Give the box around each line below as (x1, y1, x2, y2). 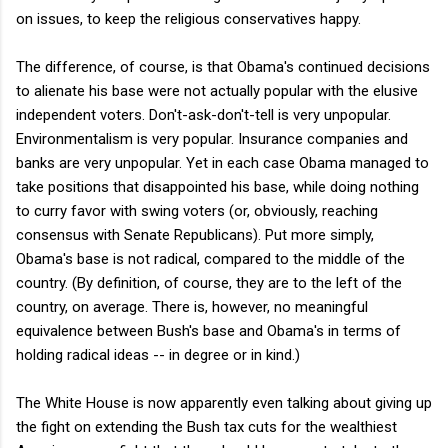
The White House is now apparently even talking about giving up (16, 393, 432, 412)
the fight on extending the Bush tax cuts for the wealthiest (16, 417, 397, 436)
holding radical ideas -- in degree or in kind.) (16, 345, 300, 364)
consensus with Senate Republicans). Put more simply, (16, 225, 374, 244)
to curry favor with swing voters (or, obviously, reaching (16, 201, 378, 220)
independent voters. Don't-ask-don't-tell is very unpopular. (16, 105, 391, 124)
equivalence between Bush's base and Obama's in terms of (16, 321, 401, 340)
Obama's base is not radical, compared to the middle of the (16, 249, 405, 268)
